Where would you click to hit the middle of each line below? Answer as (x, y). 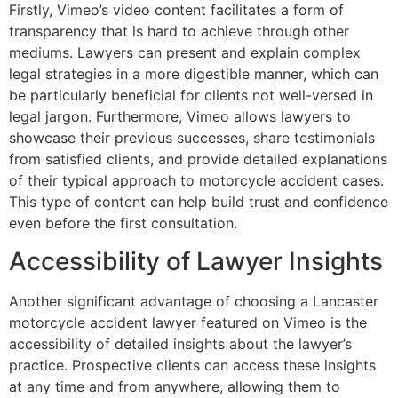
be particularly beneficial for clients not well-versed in (191, 96)
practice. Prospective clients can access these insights (192, 365)
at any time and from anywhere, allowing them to (175, 386)
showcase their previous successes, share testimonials (192, 138)
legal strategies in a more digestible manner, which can (194, 74)
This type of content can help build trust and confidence (199, 202)
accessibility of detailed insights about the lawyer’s (180, 343)
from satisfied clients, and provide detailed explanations (198, 159)
